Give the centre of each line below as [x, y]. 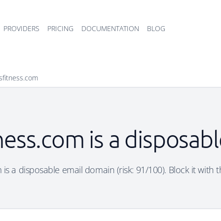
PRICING [60, 28]
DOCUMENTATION [110, 28]
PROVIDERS [21, 28]
